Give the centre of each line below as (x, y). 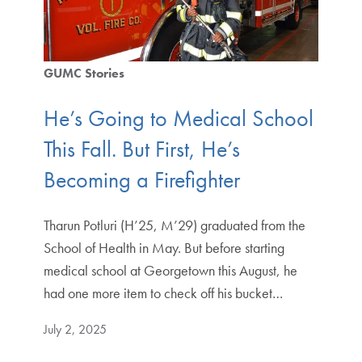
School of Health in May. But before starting (164, 247)
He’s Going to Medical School (178, 118)
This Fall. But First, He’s (141, 149)
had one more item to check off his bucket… (163, 293)
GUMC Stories (84, 74)
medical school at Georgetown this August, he (170, 270)
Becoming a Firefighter (141, 179)
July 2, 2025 (75, 329)
